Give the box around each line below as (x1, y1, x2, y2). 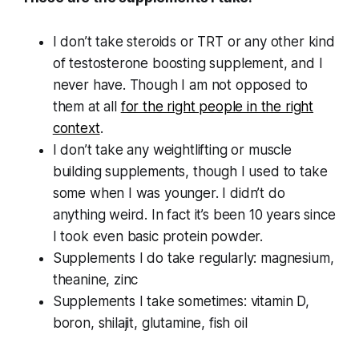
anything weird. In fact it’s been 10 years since (52, 207, 336, 224)
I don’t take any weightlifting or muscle (52, 142, 292, 159)
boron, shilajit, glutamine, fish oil (52, 315, 248, 332)
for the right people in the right (120, 99, 314, 115)
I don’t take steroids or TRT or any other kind (52, 34, 335, 50)
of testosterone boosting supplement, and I (52, 55, 323, 72)
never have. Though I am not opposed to (52, 77, 309, 94)
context (52, 120, 100, 137)
